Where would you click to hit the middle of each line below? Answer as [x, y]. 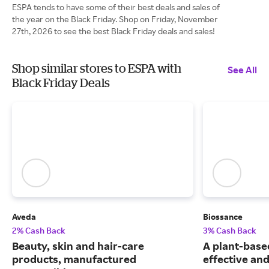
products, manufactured [74, 259]
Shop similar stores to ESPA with [97, 68]
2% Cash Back [39, 231]
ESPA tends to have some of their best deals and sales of [116, 7]
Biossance [223, 217]
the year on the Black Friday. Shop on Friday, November [115, 19]
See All [242, 70]
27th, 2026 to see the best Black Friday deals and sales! [113, 31]
